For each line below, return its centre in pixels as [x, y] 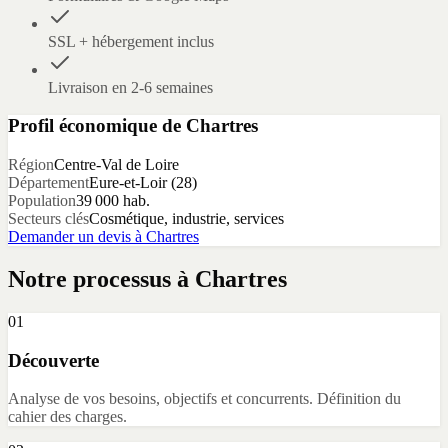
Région [31, 165]
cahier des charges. [67, 417]
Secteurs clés [48, 219]
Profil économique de [97, 126]
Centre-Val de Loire [116, 165]
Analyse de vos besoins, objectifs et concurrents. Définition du [204, 399]
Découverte [53, 360]
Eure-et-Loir [128, 183]
